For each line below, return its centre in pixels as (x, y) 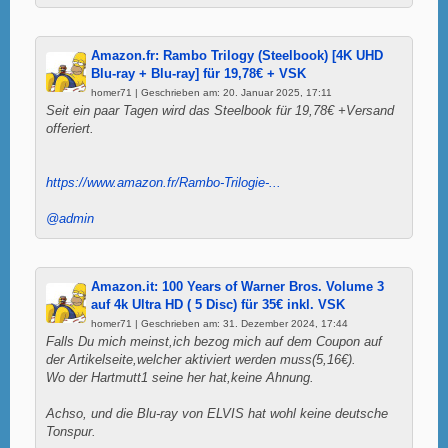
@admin (70, 218)
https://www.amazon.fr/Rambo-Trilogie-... (163, 182)
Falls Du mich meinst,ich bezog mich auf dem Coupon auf (214, 341)
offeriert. (70, 128)
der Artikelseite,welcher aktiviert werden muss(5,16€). (201, 359)
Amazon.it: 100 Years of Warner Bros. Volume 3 (237, 286)
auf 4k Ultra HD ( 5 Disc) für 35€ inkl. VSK (218, 304)
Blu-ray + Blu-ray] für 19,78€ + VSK (198, 73)
